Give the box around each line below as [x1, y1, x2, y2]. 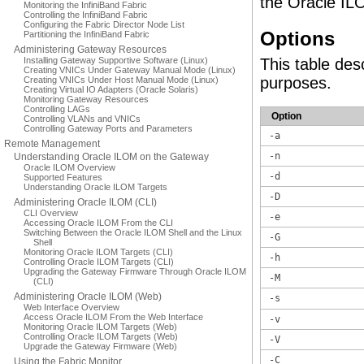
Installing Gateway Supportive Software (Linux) [24, 55, 208, 65]
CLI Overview [24, 208, 78, 218]
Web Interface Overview [24, 302, 119, 312]
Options [260, 28, 335, 50]
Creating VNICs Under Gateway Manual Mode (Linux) [24, 65, 236, 75]
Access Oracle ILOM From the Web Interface [24, 312, 203, 322]
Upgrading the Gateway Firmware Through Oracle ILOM [24, 266, 246, 276]
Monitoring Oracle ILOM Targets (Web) [24, 322, 177, 331]
